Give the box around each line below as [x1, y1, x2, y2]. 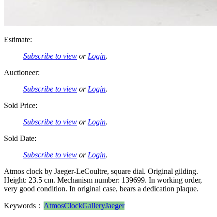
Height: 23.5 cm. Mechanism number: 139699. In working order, [4, 175, 202, 184]
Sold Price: [4, 101, 37, 109]
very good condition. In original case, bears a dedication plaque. [4, 184, 199, 193]
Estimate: [4, 35, 32, 44]
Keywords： [4, 201, 44, 210]
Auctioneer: [4, 68, 40, 77]
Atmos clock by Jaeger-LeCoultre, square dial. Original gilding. [4, 167, 198, 175]
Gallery [82, 201, 105, 210]
